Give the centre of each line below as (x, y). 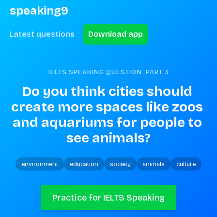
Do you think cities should (107, 92)
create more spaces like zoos (107, 107)
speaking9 (39, 11)
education (84, 164)
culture (186, 164)
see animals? (108, 138)
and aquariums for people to (107, 123)
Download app (116, 34)
